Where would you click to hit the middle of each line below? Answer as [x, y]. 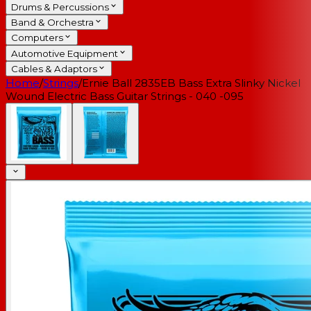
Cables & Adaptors [54, 69]
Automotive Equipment [65, 53]
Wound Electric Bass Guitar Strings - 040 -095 [125, 96]
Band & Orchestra [52, 23]
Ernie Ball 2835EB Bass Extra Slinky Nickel [191, 83]
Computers [37, 38]
